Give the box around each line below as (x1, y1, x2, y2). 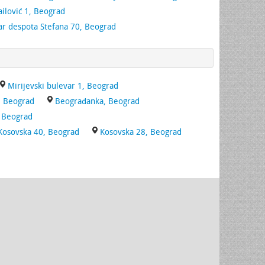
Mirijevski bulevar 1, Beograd (8, 81, 118, 91)
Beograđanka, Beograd (55, 96, 140, 106)
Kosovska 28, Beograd (100, 127, 182, 137)
